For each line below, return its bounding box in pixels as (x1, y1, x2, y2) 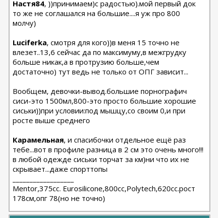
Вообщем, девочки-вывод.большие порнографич (13, 86, 187, 96)
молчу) (13, 18, 36, 28)
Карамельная (13, 135, 64, 145)
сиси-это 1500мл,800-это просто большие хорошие (13, 96, 197, 106)
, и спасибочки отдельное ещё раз (64, 135, 186, 145)
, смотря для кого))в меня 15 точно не (47, 37, 180, 47)
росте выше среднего (13, 115, 91, 125)
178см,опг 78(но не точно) (13, 193, 106, 203)
